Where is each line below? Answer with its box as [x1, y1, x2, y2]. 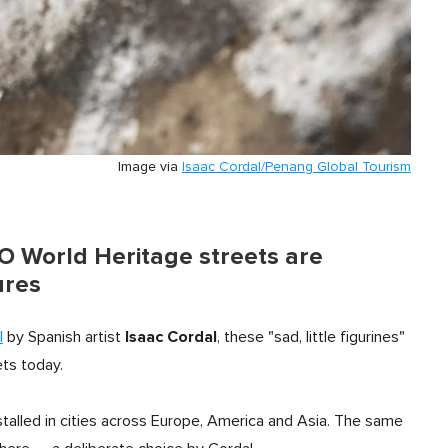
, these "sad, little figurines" [217, 329, 405, 346]
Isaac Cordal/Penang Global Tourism [182, 160, 411, 175]
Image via [118, 160, 182, 175]
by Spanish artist [3, 329, 121, 346]
